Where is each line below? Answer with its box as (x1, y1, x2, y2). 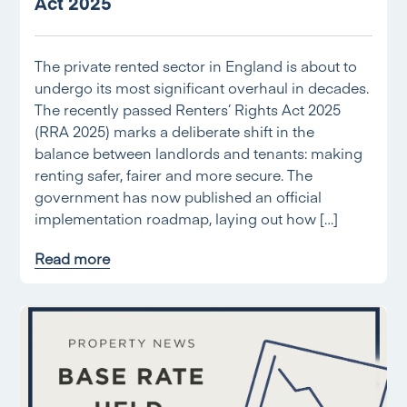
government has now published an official (35, 186, 323, 206)
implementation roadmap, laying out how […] (35, 208, 339, 228)
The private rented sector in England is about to (35, 55, 358, 75)
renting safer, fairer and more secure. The (35, 164, 313, 184)
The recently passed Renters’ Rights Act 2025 (35, 99, 342, 119)
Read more (35, 248, 111, 268)
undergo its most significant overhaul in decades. (35, 77, 370, 97)
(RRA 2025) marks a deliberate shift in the (35, 121, 315, 141)
